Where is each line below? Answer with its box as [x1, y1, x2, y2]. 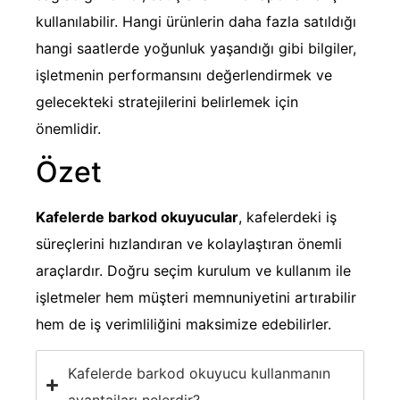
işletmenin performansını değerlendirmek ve [36, 66, 332, 85]
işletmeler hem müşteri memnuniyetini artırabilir [36, 287, 356, 306]
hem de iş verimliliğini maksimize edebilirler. [36, 314, 331, 333]
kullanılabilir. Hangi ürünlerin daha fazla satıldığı [36, 12, 356, 31]
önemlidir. [36, 120, 101, 138]
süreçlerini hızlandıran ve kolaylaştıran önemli [36, 234, 342, 253]
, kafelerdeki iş [238, 207, 337, 226]
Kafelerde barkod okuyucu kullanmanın [68, 364, 330, 383]
